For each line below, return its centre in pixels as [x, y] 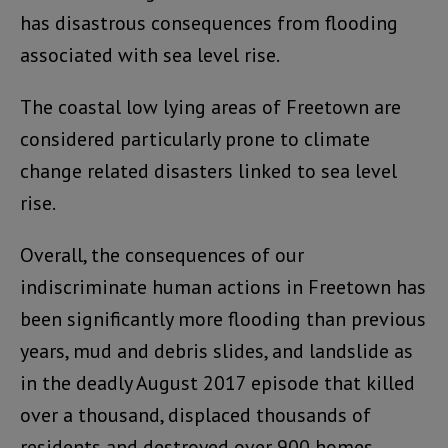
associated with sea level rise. [150, 55]
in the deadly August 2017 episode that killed [217, 383]
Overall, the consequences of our [162, 255]
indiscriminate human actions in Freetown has [223, 287]
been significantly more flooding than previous [223, 319]
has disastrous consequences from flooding [209, 23]
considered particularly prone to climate [195, 139]
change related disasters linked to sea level [208, 171]
